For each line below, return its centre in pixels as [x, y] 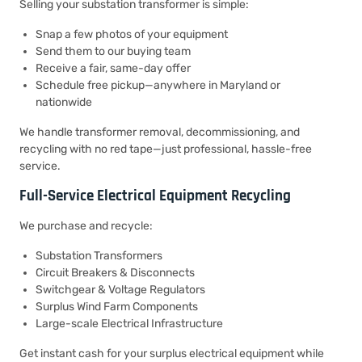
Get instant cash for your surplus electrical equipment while [172, 354]
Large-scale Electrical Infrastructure [129, 324]
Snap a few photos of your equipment [132, 34]
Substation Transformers [99, 256]
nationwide [64, 102]
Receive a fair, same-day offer [113, 68]
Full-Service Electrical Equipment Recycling [155, 196]
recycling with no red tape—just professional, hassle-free [166, 149]
